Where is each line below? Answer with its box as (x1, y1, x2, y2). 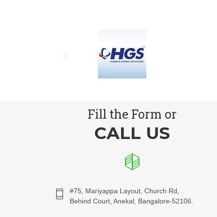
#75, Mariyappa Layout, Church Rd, (70, 187, 179, 195)
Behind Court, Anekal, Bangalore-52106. (70, 197, 193, 205)
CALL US (94, 123, 170, 143)
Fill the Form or (88, 106, 177, 122)
